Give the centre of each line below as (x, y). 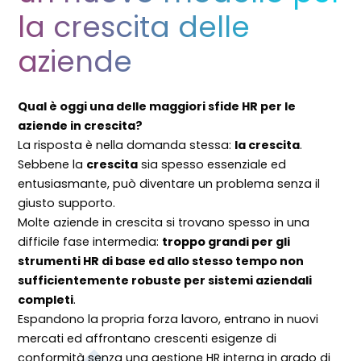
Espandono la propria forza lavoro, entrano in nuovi (168, 319)
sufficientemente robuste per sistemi (137, 280)
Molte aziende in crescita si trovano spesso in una (164, 222)
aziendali (284, 280)
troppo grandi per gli (226, 241)
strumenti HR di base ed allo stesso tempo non (161, 261)
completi (46, 299)
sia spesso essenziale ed (212, 164)
